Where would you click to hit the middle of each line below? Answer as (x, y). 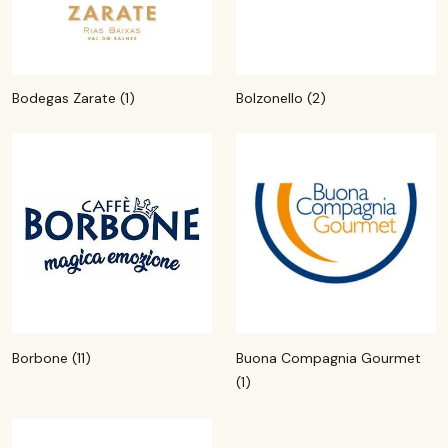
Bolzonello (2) (281, 98)
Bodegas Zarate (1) (73, 98)
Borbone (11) (51, 358)
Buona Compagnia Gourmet (328, 358)
